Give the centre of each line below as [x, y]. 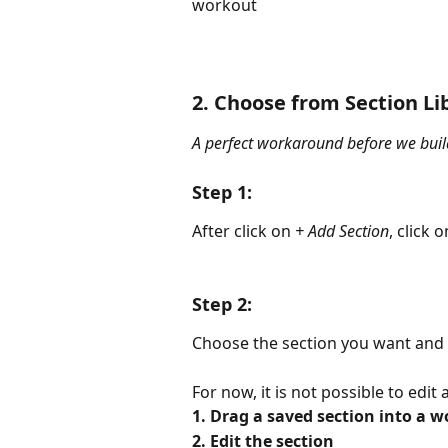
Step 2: [222, 303]
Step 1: [222, 191]
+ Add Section [342, 230]
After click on [243, 230]
